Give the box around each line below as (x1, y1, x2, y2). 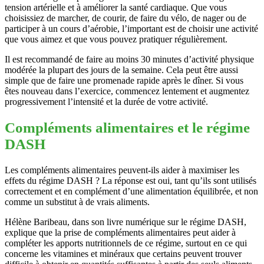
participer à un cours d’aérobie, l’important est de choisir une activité (5, 24, 258, 34)
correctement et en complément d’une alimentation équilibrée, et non (5, 186, 258, 196)
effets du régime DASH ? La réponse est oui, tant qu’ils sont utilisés (5, 175, 256, 186)
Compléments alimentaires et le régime (5, 119, 250, 136)
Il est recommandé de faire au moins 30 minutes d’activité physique (5, 54, 254, 65)
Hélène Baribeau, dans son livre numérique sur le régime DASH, (5, 216, 246, 227)
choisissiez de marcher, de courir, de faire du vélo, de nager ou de (5, 13, 246, 24)
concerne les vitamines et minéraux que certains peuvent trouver (5, 248, 242, 259)
